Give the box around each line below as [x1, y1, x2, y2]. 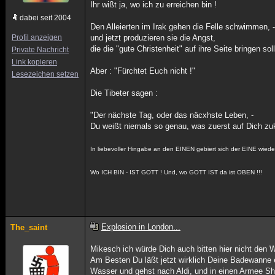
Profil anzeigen [12, 33, 62, 42]
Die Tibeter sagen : [90, 88, 158, 98]
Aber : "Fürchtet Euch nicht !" [90, 66, 196, 76]
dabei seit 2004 [20, 14, 71, 22]
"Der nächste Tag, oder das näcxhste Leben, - [90, 110, 254, 120]
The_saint [10, 223, 47, 232]
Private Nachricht [12, 45, 69, 54]
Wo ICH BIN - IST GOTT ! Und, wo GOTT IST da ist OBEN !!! [90, 169, 263, 176]
